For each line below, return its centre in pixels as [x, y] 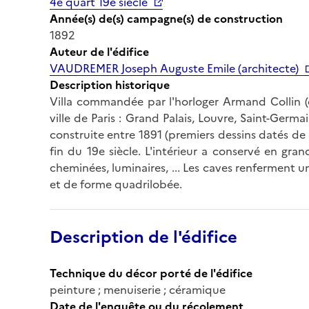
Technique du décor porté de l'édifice [151, 273]
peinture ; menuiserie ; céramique [138, 289]
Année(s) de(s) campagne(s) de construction [166, 18]
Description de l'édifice [143, 237]
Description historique [110, 84]
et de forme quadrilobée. [116, 184]
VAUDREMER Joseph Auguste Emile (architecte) [174, 68]
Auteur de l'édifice [99, 51]
